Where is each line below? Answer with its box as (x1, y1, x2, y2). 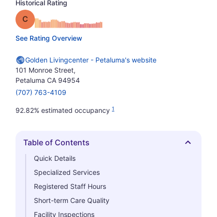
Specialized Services (34, 168, 100, 176)
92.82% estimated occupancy (15, 106, 112, 114)
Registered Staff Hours (34, 182, 106, 190)
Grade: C (28, 14, 60, 23)
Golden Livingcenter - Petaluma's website (25, 56, 156, 64)
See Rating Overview (15, 34, 82, 42)
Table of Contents (23, 138, 90, 147)
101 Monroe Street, (15, 66, 76, 74)
